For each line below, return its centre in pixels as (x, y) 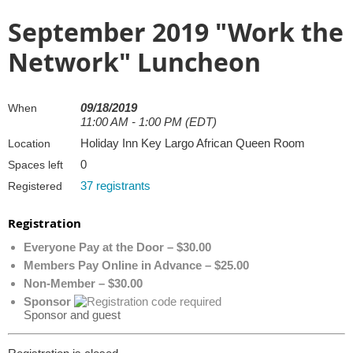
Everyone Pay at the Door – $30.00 (117, 247)
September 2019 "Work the (176, 32)
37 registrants (115, 185)
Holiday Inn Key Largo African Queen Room (193, 143)
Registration (45, 223)
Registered (35, 186)
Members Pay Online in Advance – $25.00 (136, 265)
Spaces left (35, 164)
